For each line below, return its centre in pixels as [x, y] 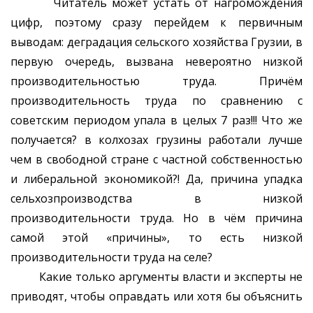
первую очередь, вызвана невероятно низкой [156, 62]
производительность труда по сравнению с [156, 101]
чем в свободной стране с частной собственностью [156, 160]
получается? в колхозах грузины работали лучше [156, 140]
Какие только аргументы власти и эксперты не [156, 277]
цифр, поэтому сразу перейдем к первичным [156, 23]
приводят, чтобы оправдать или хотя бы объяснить [156, 297]
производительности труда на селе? [111, 257]
